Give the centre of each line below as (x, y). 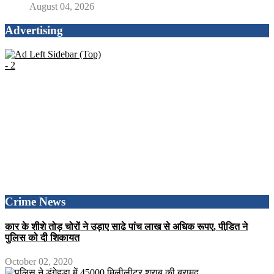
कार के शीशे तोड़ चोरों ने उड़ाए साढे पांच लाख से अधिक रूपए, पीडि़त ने (126, 226)
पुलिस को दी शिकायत (42, 237)
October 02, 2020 (39, 262)
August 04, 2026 (62, 7)
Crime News (35, 201)
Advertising (34, 31)
